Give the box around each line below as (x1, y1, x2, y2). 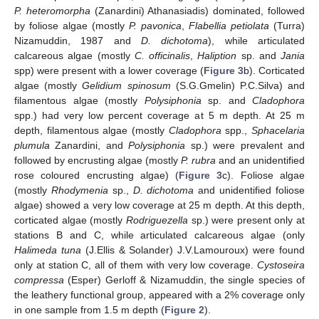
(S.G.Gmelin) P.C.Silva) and (170, 79, 305, 91)
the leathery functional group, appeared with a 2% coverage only (14, 288, 305, 300)
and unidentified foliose (194, 184, 305, 196)
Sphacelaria (251, 124, 305, 136)
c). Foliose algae (222, 169, 305, 181)
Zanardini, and (50, 139, 129, 151)
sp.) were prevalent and (185, 139, 305, 151)
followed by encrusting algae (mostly (14, 154, 181, 166)
